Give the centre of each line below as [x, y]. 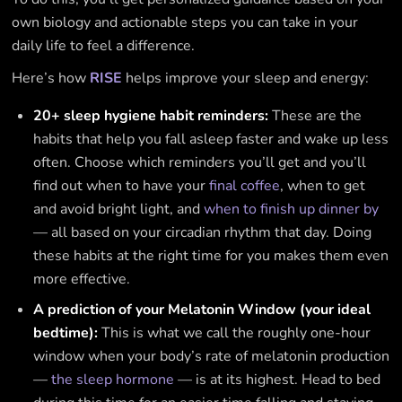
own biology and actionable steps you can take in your [185, 23]
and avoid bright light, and [119, 210]
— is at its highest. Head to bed [278, 380]
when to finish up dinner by [292, 210]
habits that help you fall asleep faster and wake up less [211, 140]
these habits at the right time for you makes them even [211, 256]
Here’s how [51, 79]
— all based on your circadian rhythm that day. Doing [203, 233]
